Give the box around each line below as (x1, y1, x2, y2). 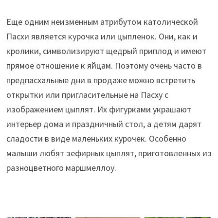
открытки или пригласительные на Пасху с (6, 89, 168, 100)
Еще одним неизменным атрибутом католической (6, 16, 198, 27)
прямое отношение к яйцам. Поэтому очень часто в (6, 59, 202, 71)
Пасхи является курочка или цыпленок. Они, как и (6, 30, 198, 42)
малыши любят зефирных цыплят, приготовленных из (6, 147, 212, 159)
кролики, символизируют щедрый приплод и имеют (6, 45, 206, 56)
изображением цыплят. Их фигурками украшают (6, 103, 191, 115)
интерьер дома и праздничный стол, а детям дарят (6, 118, 201, 129)
